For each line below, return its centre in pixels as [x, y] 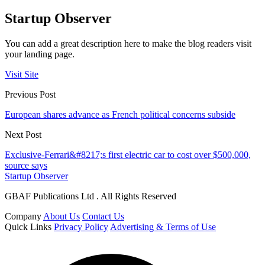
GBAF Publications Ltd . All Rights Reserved [91, 196]
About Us [62, 216]
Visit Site [22, 74]
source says [26, 165]
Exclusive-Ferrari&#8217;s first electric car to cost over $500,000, [128, 154]
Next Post [23, 134]
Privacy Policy [81, 227]
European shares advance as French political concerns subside [120, 114]
